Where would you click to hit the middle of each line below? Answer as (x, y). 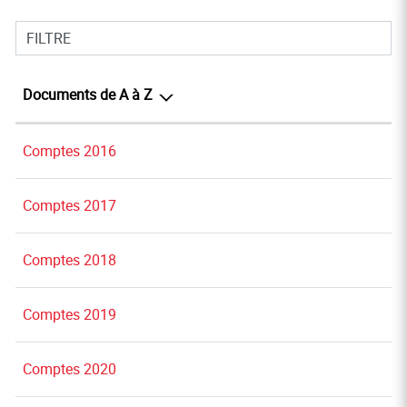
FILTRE (49, 38)
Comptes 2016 (69, 151)
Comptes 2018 (69, 260)
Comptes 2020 (69, 369)
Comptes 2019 (69, 314)
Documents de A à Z (88, 94)
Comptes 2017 (69, 205)
